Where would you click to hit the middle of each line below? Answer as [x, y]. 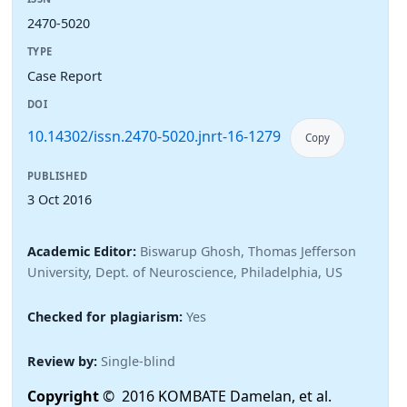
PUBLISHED [58, 175]
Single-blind [138, 361]
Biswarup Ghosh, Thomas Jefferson [248, 252]
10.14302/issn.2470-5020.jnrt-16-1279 [154, 136]
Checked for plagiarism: [105, 316]
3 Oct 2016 [60, 200]
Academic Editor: [84, 252]
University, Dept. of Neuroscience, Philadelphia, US [185, 273]
